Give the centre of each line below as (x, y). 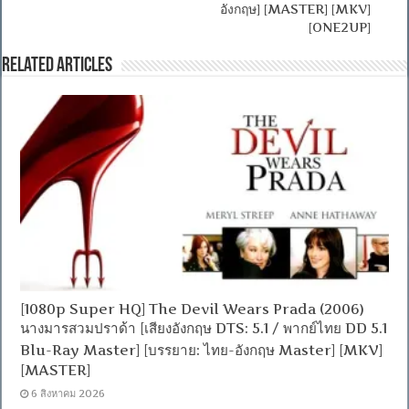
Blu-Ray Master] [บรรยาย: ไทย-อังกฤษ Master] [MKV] (202, 350)
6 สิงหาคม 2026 (68, 393)
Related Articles (58, 67)
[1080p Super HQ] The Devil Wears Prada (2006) (193, 309)
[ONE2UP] (339, 27)
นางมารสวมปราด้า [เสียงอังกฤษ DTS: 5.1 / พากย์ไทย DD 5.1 (204, 328)
